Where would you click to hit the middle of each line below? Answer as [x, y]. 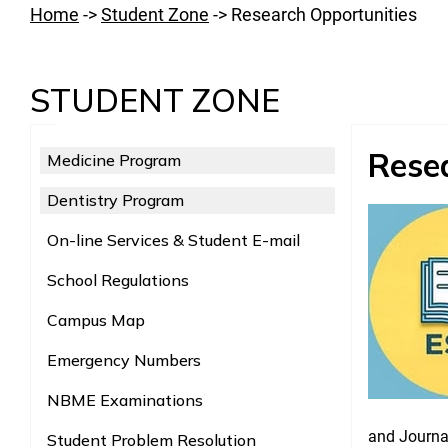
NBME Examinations [125, 399]
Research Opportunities [324, 14]
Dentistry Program [115, 199]
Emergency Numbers [124, 359]
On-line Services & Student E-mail [173, 239]
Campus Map [96, 319]
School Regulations [118, 279]
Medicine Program [114, 159]
